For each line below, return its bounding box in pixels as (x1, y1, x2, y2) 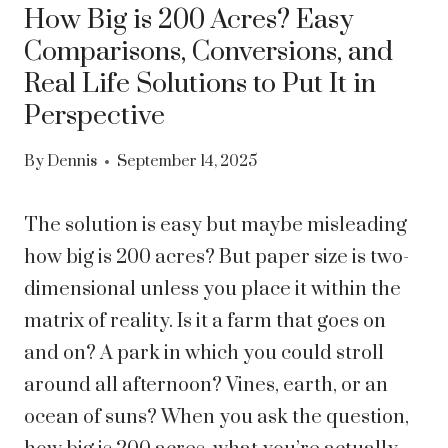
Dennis (47, 152, 98, 172)
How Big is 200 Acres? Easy (24, 2, 353, 37)
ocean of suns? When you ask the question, (24, 405, 409, 431)
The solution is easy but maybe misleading (24, 213, 407, 239)
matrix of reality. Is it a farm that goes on (24, 309, 386, 335)
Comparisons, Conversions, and (24, 34, 393, 69)
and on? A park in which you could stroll (24, 341, 384, 367)
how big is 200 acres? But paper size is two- (24, 245, 409, 271)
